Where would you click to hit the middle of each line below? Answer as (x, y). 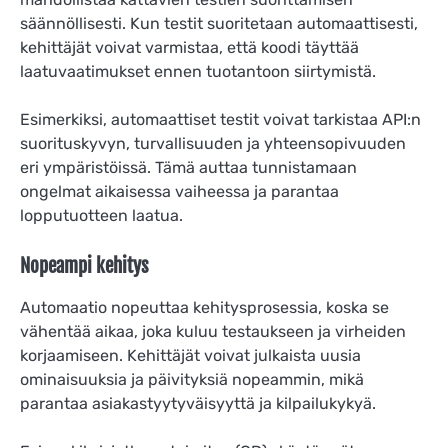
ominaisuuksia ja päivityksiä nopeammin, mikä (192, 380)
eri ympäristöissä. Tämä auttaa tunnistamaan (188, 168)
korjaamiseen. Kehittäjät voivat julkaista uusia (190, 356)
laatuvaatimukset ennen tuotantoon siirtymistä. (198, 71)
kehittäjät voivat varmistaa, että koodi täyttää (189, 47)
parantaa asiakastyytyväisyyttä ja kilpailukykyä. (198, 404)
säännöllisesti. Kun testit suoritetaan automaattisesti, (219, 23)
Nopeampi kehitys (84, 266)
